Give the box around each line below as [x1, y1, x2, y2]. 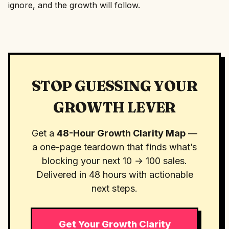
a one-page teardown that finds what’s [32, 142, 197, 152]
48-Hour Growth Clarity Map [57, 128, 186, 139]
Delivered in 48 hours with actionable [36, 169, 193, 180]
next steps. [91, 183, 138, 194]
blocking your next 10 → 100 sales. [42, 155, 187, 166]
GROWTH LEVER [53, 99, 176, 116]
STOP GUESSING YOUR [32, 77, 197, 95]
